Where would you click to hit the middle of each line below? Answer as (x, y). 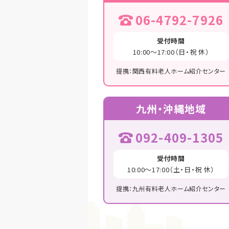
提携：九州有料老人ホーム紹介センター (171, 188)
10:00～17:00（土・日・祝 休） (171, 169)
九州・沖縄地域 (171, 109)
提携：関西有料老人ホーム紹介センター (171, 71)
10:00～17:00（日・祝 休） (171, 52)
